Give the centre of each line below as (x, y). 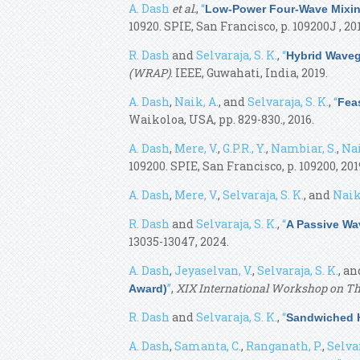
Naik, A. (196, 102)
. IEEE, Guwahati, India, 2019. (249, 73)
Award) (148, 288)
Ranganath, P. (284, 346)
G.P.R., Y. (244, 148)
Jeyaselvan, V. (213, 270)
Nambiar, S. (304, 148)
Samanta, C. (208, 346)
